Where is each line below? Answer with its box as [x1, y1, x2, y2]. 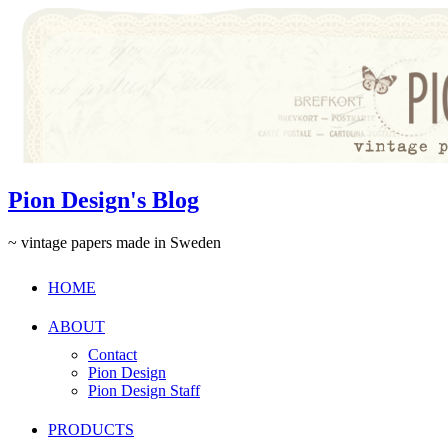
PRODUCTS [48, 420, 134, 438]
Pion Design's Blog [8, 186, 199, 213]
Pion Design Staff [88, 381, 200, 399]
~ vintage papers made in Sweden [8, 233, 221, 251]
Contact [88, 345, 137, 363]
